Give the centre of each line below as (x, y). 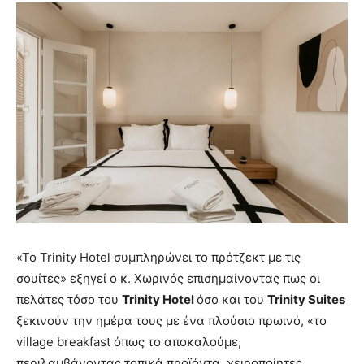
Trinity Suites (306, 299)
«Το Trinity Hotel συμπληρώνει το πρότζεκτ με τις (158, 257)
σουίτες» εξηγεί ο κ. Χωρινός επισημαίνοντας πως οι (168, 278)
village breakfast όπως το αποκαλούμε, (129, 341)
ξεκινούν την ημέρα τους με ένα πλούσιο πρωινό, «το (171, 320)
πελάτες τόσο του (69, 299)
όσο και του (232, 299)
